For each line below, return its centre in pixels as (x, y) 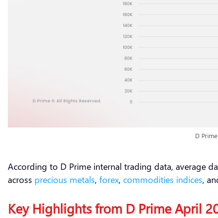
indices (189, 179)
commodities (148, 179)
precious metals (65, 179)
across (21, 179)
